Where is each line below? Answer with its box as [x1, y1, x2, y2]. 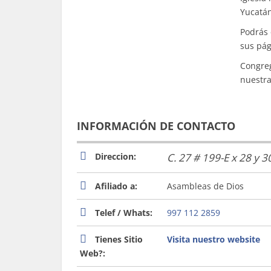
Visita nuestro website [167, 233, 260, 245]
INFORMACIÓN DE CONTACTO [77, 119, 235, 133]
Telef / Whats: [95, 207, 152, 218]
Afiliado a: [95, 180, 137, 192]
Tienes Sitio [95, 233, 143, 245]
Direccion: [95, 151, 136, 162]
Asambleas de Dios [167, 180, 244, 192]
